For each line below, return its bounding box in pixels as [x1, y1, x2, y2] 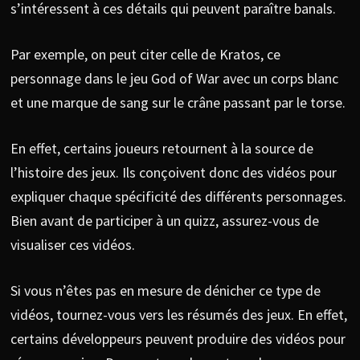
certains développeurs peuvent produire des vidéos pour [10, 329, 346, 348]
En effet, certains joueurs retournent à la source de [10, 138, 313, 157]
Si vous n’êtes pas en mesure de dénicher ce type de [10, 280, 321, 300]
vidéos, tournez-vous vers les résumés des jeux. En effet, [10, 305, 347, 324]
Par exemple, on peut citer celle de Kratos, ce [10, 44, 280, 63]
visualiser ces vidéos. [10, 235, 135, 254]
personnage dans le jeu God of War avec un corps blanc [10, 68, 338, 88]
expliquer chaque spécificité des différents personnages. [10, 186, 346, 206]
